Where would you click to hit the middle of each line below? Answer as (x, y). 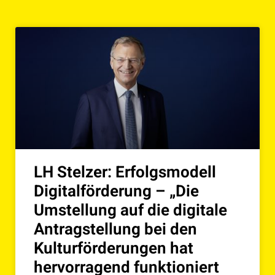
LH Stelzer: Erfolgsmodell (125, 173)
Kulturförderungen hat (114, 249)
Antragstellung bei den (115, 230)
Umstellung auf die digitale (130, 211)
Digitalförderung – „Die (116, 192)
